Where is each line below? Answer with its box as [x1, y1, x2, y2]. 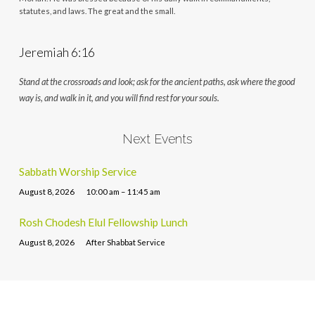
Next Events [122, 131, 193, 146]
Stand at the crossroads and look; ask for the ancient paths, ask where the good [18, 75, 295, 87]
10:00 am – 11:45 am [86, 186, 161, 196]
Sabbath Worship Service [18, 165, 136, 179]
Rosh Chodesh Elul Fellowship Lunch [18, 216, 188, 229]
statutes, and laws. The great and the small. [18, 6, 175, 15]
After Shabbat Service [86, 237, 166, 247]
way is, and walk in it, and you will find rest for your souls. [18, 91, 219, 103]
